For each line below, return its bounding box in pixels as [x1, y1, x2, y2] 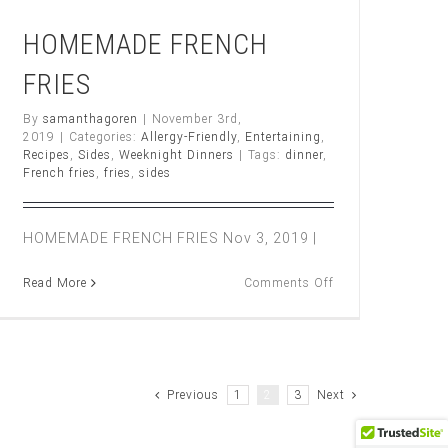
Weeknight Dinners [119, 147, 234, 162]
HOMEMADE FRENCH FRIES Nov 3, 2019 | [23, 229, 317, 246]
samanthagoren [43, 111, 138, 126]
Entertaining [245, 129, 321, 144]
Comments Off [244, 275, 335, 290]
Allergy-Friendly [141, 129, 237, 144]
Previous [167, 387, 219, 402]
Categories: [69, 129, 141, 144]
